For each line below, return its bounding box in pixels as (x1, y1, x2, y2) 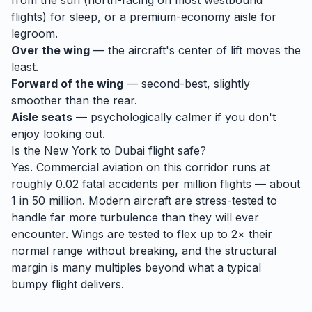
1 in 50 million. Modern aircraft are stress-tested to (11, 194, 277, 208)
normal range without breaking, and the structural (11, 244, 276, 258)
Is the (11, 143, 44, 157)
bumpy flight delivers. (11, 277, 124, 291)
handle (11, 210, 50, 224)
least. (11, 60, 38, 74)
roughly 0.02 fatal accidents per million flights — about (11, 177, 300, 191)
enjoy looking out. (11, 127, 105, 141)
